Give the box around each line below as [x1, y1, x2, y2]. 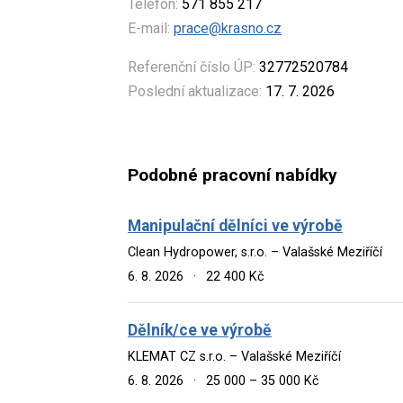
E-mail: [128, 20, 170, 38]
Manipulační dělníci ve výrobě [128, 216, 343, 235]
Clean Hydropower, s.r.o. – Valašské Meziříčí [128, 244, 382, 260]
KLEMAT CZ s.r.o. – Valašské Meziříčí [128, 348, 341, 364]
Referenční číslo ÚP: [128, 58, 255, 76]
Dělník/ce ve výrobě [128, 320, 272, 339]
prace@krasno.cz [174, 20, 282, 38]
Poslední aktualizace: [128, 83, 262, 101]
